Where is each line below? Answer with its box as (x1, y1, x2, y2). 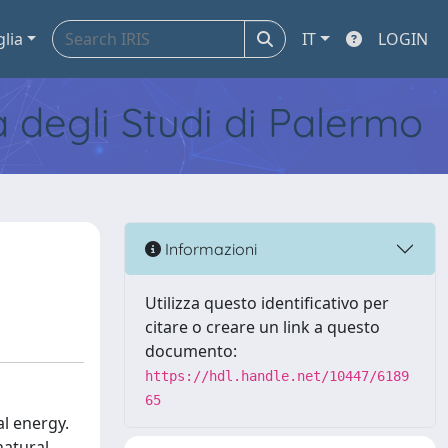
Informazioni (161, 238, 257, 259)
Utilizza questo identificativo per (145, 292, 389, 314)
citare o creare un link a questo (145, 316, 380, 338)
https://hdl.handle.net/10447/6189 (145, 368, 409, 384)
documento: (145, 340, 237, 362)
